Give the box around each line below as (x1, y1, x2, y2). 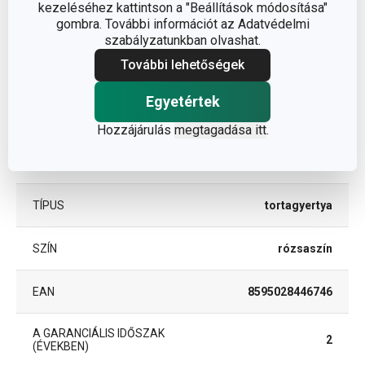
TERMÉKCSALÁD (33, 155, 121, 169)
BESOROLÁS (33, 103, 99, 117)
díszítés (288, 112, 332, 125)
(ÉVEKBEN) (33, 339, 89, 353)
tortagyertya (265, 198, 332, 212)
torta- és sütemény (230, 95, 332, 109)
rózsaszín (278, 241, 332, 255)
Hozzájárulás (96, 122, 174, 138)
